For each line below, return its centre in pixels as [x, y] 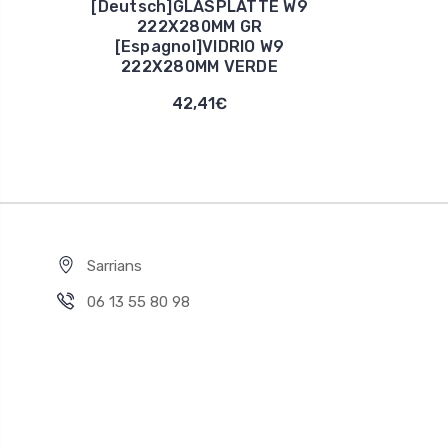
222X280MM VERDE [199, 66]
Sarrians [114, 265]
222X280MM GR [199, 26]
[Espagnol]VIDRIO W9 [199, 46]
